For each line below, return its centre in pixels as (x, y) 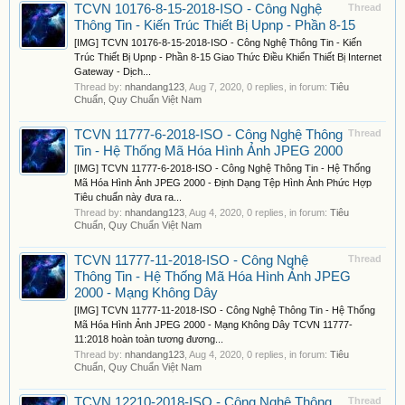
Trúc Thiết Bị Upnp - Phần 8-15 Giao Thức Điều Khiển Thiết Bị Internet (228, 57)
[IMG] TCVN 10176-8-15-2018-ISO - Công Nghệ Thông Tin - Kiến (218, 42)
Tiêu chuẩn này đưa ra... (128, 197)
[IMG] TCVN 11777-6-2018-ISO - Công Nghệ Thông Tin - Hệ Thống (222, 168)
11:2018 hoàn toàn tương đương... (149, 339)
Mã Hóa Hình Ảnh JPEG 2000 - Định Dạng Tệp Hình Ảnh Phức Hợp (223, 183)
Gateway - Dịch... (113, 71)
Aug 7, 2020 (215, 87)
